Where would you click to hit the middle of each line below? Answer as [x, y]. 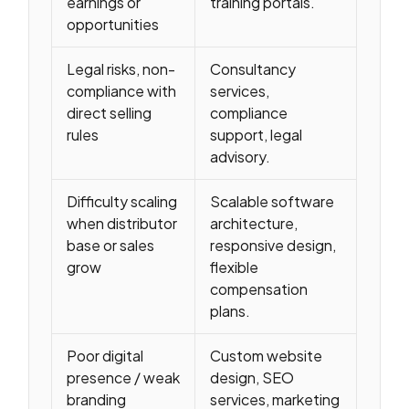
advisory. [241, 157]
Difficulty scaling [122, 202]
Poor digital [105, 356]
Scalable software [273, 202]
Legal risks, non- [121, 69]
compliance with [122, 91]
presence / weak [124, 378]
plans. [231, 311]
